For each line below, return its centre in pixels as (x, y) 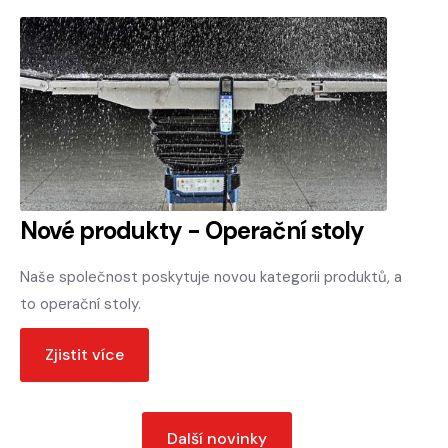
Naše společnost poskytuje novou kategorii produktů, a (211, 276)
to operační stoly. (80, 303)
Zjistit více (84, 354)
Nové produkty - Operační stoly (192, 230)
